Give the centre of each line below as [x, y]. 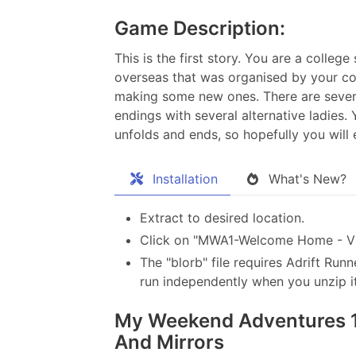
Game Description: [200, 29]
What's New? [308, 179]
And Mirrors [169, 342]
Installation [185, 179]
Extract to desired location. [222, 218]
